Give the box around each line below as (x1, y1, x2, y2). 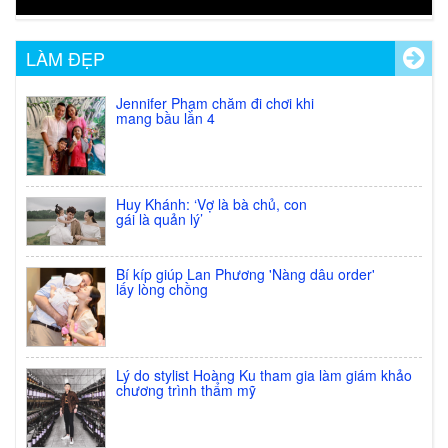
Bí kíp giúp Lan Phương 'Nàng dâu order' (116, 264, 375, 285)
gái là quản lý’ (116, 209, 203, 230)
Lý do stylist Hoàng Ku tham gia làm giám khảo (116, 365, 412, 386)
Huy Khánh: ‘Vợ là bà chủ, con (116, 194, 307, 215)
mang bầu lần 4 (116, 108, 215, 129)
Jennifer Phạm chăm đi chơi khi (116, 93, 314, 114)
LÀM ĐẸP (26, 45, 105, 72)
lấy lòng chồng (116, 279, 208, 300)
